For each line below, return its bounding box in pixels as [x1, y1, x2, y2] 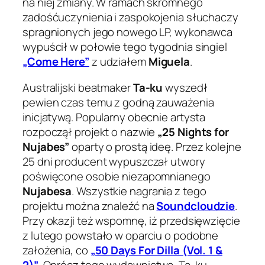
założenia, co [22, 242, 91, 258]
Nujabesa [22, 183, 72, 199]
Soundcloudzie [156, 198, 235, 214]
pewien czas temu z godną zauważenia [22, 94, 214, 110]
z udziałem [89, 54, 148, 70]
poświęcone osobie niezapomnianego [22, 168, 211, 184]
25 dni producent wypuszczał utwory [22, 153, 205, 169]
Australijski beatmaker [22, 79, 133, 95]
